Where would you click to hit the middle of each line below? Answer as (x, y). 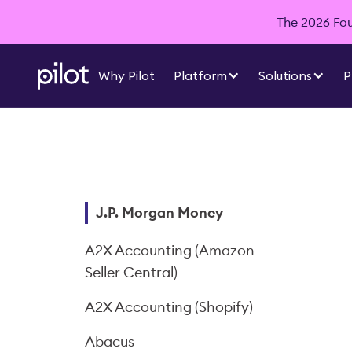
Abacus (110, 341)
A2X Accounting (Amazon (170, 250)
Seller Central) (131, 272)
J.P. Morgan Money (159, 213)
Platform (200, 75)
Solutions (286, 75)
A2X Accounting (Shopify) (169, 307)
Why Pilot (126, 75)
